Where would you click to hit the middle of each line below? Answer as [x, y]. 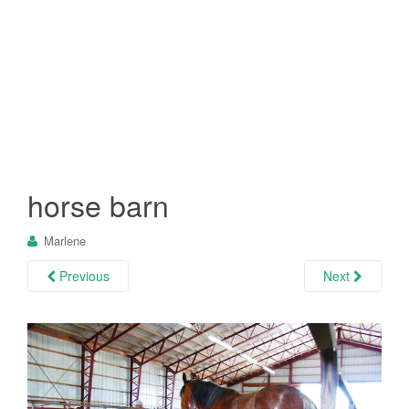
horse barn [98, 204]
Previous [83, 275]
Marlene [65, 240]
